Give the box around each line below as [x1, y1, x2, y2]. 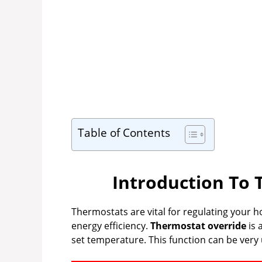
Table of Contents [78, 125, 170, 141]
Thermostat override [150, 219, 246, 233]
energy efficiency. [71, 219, 150, 233]
